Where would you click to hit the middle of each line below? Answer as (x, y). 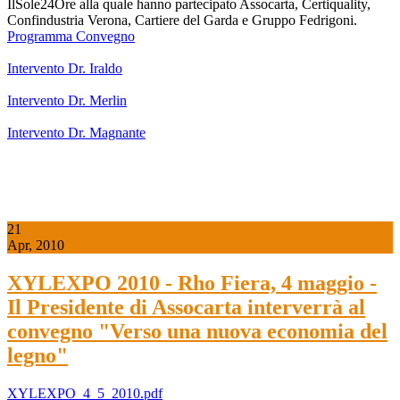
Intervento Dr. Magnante (76, 133)
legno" (37, 356)
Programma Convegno (71, 37)
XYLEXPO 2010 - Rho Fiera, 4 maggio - (192, 283)
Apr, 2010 (36, 246)
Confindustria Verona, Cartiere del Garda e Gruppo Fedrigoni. (182, 21)
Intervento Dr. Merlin (67, 101)
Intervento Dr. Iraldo (65, 69)
